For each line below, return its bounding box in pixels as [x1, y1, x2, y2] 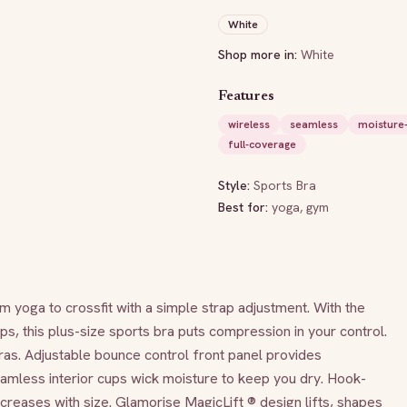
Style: [218, 177, 253, 194]
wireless [228, 117, 270, 132]
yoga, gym [272, 199, 329, 215]
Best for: [218, 199, 272, 215]
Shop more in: [218, 46, 297, 63]
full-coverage [228, 137, 296, 152]
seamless [290, 117, 338, 132]
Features [218, 89, 274, 104]
